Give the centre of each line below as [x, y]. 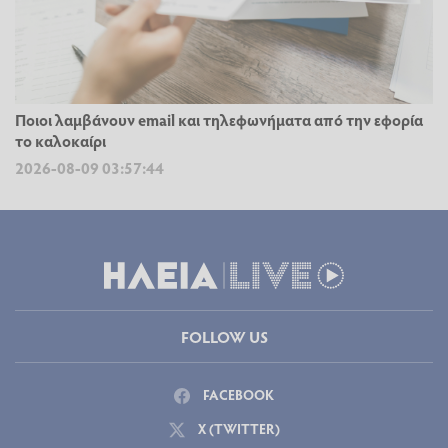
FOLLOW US [224, 336]
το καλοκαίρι [60, 140]
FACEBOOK [237, 394]
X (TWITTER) [237, 428]
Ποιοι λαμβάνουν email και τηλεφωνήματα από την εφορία [219, 119]
